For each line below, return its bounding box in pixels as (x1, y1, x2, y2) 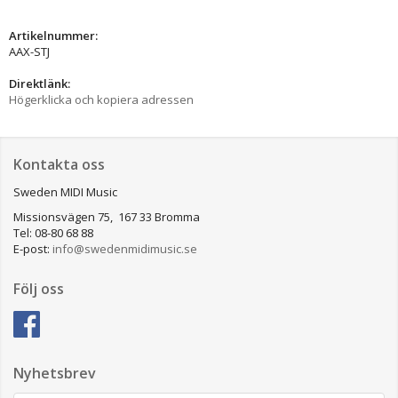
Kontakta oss (13, 154, 105, 174)
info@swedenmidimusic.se (52, 240, 197, 257)
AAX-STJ (9, 43, 50, 60)
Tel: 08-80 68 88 (13, 224, 93, 241)
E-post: (13, 240, 52, 257)
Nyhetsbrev (13, 362, 96, 383)
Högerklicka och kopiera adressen (9, 91, 194, 107)
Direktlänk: (9, 75, 70, 92)
